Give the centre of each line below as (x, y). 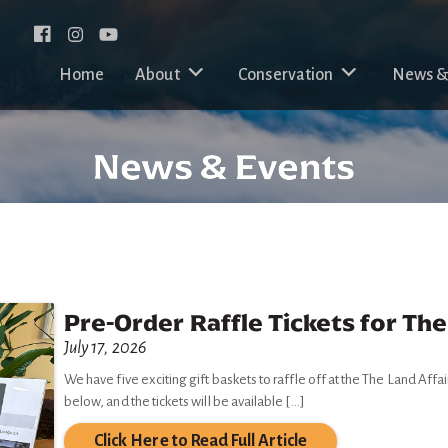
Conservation (286, 75)
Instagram (118, 34)
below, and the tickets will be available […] (184, 402)
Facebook (84, 34)
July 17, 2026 (105, 348)
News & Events (224, 167)
